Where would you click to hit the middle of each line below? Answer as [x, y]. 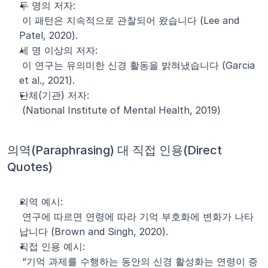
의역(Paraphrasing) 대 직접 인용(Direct [115, 150]
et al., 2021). [47, 80]
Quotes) [30, 167]
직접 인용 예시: [52, 246]
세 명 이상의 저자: [58, 50]
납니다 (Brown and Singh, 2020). [94, 232]
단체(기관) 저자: [54, 95]
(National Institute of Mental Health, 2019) [121, 110]
